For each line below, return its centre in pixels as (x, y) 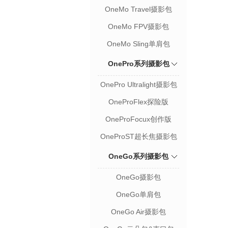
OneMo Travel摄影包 (138, 9)
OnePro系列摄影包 (138, 63)
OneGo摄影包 (138, 177)
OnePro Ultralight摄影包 (138, 84)
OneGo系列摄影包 (138, 156)
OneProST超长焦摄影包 (138, 136)
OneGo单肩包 (138, 194)
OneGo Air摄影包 (138, 211)
